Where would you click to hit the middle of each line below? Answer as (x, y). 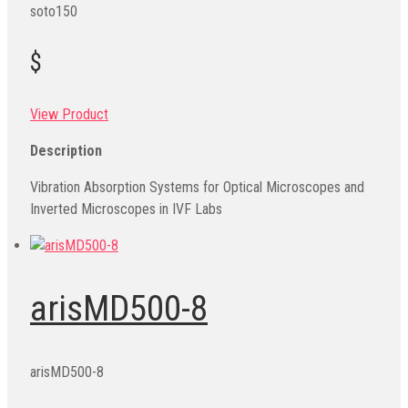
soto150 (54, 11)
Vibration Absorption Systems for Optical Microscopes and (197, 187)
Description (66, 150)
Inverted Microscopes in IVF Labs (126, 209)
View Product (69, 114)
